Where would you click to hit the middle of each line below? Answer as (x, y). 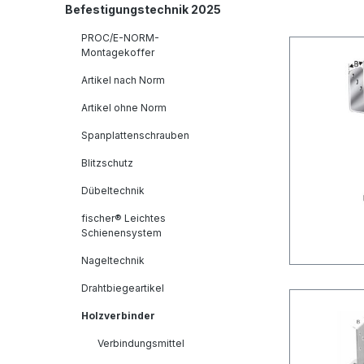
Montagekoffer (118, 53)
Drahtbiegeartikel (123, 288)
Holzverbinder (118, 316)
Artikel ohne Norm (124, 108)
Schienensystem (121, 233)
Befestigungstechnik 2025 (143, 10)
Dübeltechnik (113, 191)
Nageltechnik (113, 261)
